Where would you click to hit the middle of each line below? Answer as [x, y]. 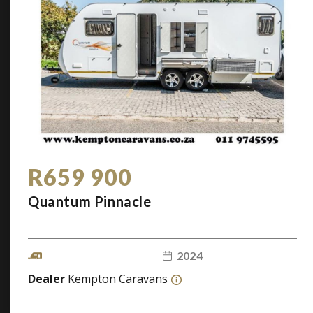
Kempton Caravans [118, 279]
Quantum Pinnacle [90, 201]
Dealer [48, 279]
